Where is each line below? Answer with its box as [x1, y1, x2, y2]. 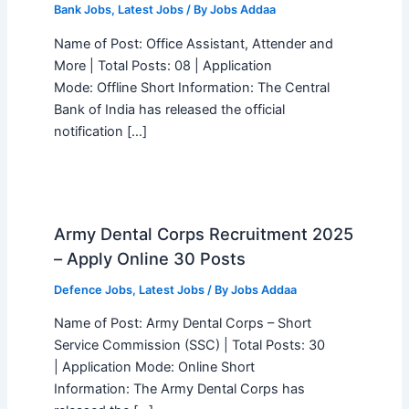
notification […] [53, 122, 147, 140]
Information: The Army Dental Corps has [53, 381, 305, 398]
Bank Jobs [53, 3, 111, 17]
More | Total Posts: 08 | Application [53, 57, 272, 74]
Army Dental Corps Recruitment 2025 [53, 223, 353, 244]
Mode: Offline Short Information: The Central [53, 79, 330, 96]
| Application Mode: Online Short [53, 359, 255, 376]
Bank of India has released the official [53, 100, 285, 118]
